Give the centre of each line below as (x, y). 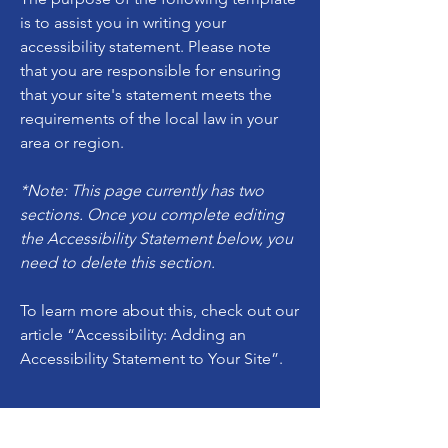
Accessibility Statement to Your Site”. (151, 358)
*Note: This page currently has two (142, 190)
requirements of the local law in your (149, 118)
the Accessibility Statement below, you (156, 238)
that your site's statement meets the (146, 94)
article (43, 334)
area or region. (72, 142)
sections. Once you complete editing (152, 214)
